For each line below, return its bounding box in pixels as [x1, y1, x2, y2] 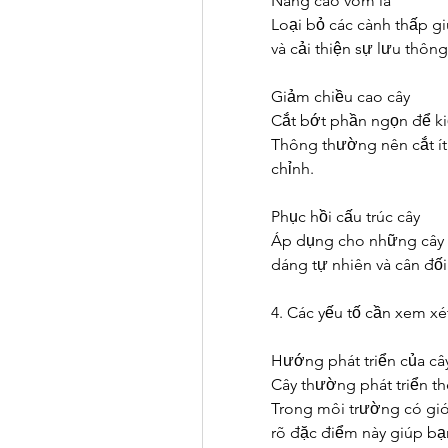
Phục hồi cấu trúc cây [271, 207, 420, 226]
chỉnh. [271, 159, 314, 178]
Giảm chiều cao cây [271, 87, 410, 106]
